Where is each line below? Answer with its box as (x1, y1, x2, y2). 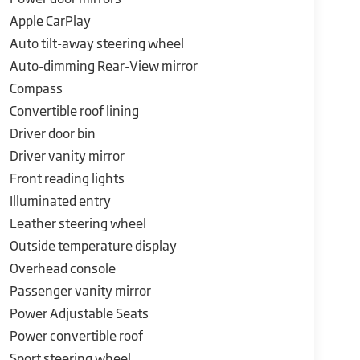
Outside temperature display (9, 237, 177, 254)
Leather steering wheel (9, 215, 146, 231)
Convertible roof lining (9, 102, 139, 119)
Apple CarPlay (9, 12, 91, 29)
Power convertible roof (9, 327, 143, 344)
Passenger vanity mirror (9, 282, 151, 299)
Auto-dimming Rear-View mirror (9, 57, 198, 74)
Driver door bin (9, 125, 96, 141)
